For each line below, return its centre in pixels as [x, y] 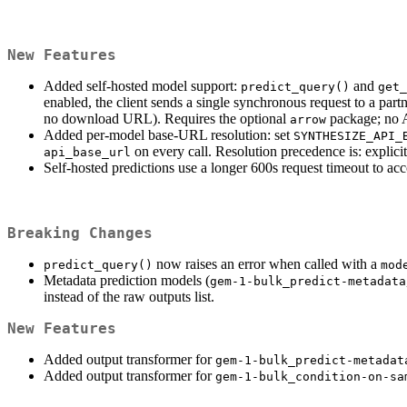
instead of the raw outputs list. [129, 297]
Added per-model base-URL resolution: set [169, 134]
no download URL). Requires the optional [167, 118]
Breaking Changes [80, 233]
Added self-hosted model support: [142, 85]
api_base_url [87, 152]
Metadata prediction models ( [127, 281]
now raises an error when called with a [267, 264]
